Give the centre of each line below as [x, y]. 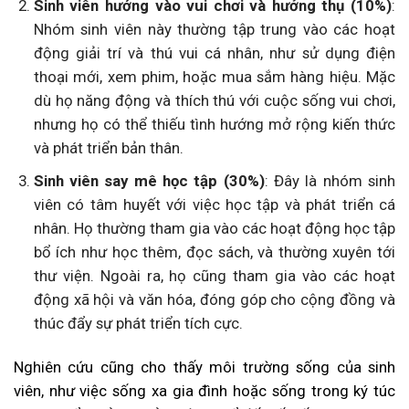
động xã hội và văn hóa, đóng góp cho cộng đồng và [214, 300]
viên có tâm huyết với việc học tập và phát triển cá [214, 205]
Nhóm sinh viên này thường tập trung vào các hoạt [214, 30]
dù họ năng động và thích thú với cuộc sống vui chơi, [214, 101]
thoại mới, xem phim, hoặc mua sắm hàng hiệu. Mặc [214, 77]
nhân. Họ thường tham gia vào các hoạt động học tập [214, 229]
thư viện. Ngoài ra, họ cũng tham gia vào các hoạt [214, 276]
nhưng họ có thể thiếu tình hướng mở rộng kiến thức [214, 125]
